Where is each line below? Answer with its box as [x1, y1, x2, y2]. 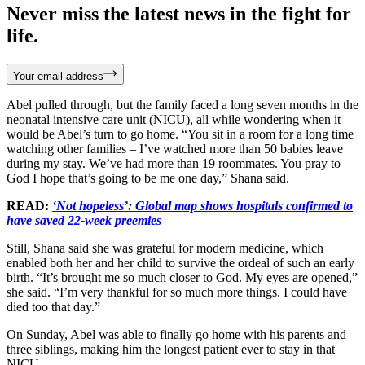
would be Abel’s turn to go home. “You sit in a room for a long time [7, 126, 354, 141]
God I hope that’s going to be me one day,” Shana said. [7, 170, 289, 185]
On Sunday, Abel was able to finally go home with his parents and [7, 327, 346, 341]
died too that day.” [7, 299, 100, 314]
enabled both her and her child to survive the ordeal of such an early [7, 255, 354, 270]
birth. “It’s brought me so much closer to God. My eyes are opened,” [7, 270, 358, 284]
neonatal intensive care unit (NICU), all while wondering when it [7, 112, 341, 126]
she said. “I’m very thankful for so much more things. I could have [7, 284, 347, 299]
